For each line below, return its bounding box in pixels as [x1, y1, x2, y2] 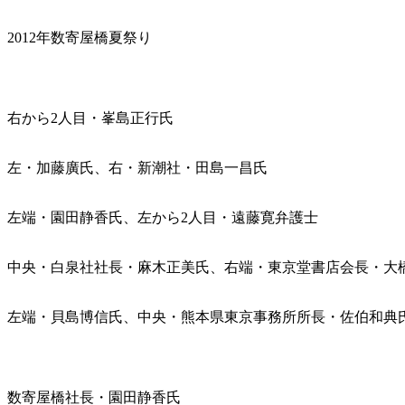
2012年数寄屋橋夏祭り [7, 29, 152, 45]
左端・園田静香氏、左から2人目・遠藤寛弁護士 [7, 209, 318, 225]
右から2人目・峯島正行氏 [7, 109, 174, 126]
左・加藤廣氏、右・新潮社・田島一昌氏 [7, 159, 268, 175]
